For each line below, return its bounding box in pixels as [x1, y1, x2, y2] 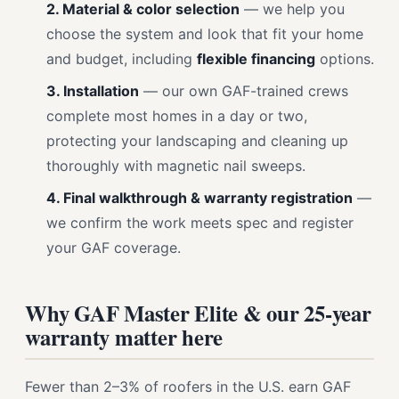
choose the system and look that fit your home [46, 25, 363, 43]
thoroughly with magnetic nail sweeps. [46, 157, 305, 175]
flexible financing [197, 50, 315, 68]
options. [315, 50, 374, 68]
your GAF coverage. [46, 239, 181, 256]
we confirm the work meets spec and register [46, 214, 354, 232]
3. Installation [46, 82, 139, 100]
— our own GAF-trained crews [139, 82, 348, 100]
